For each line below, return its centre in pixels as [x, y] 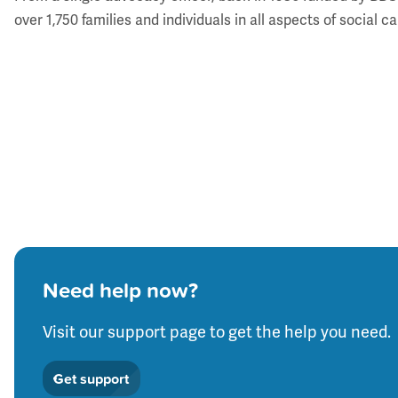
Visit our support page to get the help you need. [217, 332]
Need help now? [121, 290]
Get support [92, 379]
